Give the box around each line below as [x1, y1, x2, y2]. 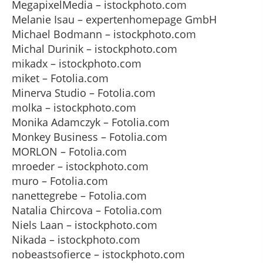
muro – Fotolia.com [12, 174, 108, 188]
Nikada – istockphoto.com [12, 232, 140, 247]
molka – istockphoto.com [12, 100, 136, 114]
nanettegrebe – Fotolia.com [12, 188, 147, 203]
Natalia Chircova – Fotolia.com [12, 203, 162, 217]
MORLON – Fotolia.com [12, 144, 127, 159]
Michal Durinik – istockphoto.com [12, 42, 177, 56]
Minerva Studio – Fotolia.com [12, 86, 156, 100]
